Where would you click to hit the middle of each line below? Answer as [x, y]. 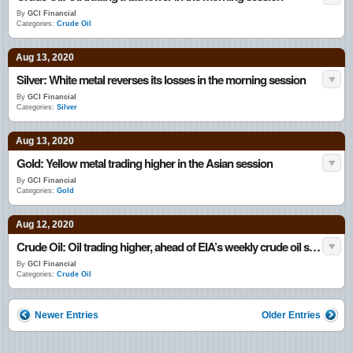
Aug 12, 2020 [45, 225]
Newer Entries [67, 315]
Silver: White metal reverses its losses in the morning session [161, 80]
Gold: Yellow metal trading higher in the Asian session [145, 163]
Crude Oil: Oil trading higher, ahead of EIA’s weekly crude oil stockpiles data [315, 247]
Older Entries [291, 315]
